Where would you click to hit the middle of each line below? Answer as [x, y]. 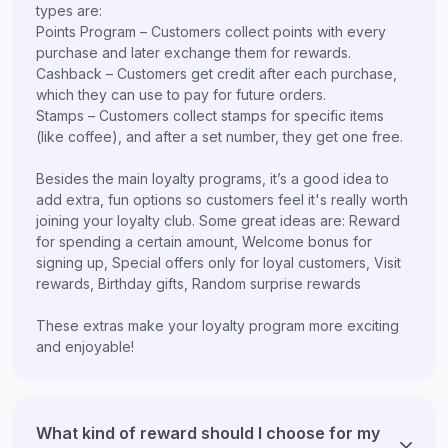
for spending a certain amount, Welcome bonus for [204, 241]
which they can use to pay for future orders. [181, 94]
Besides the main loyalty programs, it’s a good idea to [212, 178]
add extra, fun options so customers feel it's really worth [222, 199]
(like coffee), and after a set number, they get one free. [219, 136]
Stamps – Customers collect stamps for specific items [210, 115]
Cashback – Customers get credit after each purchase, [216, 73]
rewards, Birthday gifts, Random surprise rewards [198, 283]
